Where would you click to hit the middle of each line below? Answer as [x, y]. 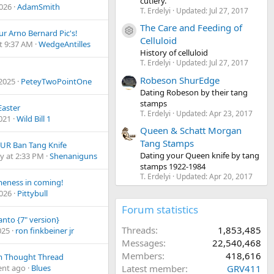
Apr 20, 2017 [231, 177]
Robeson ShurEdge [180, 80]
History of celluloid [174, 53]
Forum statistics [160, 210]
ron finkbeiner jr [45, 231]
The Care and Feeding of [191, 28]
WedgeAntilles [65, 44]
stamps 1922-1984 [173, 167]
